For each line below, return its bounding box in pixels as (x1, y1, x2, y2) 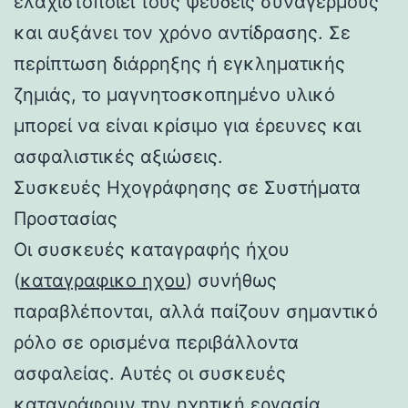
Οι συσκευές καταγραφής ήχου (14, 238, 290, 260)
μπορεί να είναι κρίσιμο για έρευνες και (14, 114, 361, 137)
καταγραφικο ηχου (20, 269, 186, 291)
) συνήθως (186, 269, 277, 291)
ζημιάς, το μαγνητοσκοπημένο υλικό (14, 83, 335, 106)
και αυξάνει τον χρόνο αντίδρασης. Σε (14, 21, 351, 44)
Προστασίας (14, 207, 117, 229)
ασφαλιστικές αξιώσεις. (14, 145, 223, 168)
